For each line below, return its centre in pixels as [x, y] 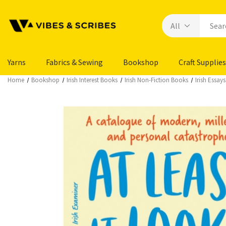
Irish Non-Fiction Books [157, 80]
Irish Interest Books [92, 80]
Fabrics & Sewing [74, 62]
